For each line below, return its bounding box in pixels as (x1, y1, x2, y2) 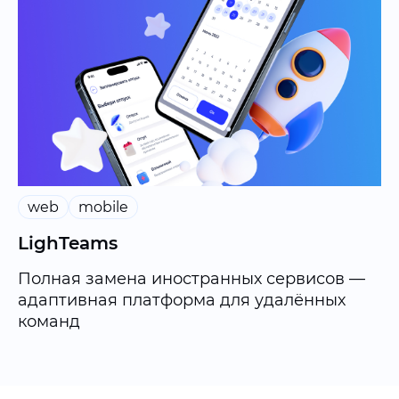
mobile (78, 198, 128, 216)
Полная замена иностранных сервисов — (18, 268, 365, 289)
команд (18, 311, 80, 331)
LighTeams (18, 232, 118, 254)
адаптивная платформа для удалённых (18, 289, 346, 310)
